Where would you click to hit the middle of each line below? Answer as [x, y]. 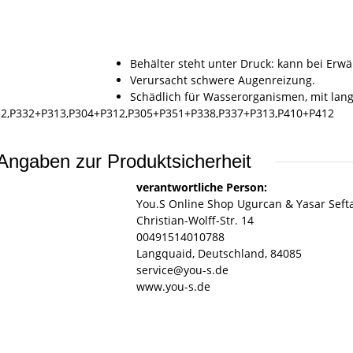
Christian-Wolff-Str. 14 [195, 221]
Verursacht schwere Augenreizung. [222, 80]
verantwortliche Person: [201, 188]
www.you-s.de [173, 287]
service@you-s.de [182, 270]
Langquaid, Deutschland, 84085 [219, 254]
